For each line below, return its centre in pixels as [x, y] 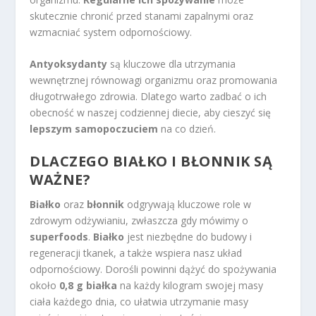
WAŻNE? [60, 180]
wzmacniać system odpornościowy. [111, 32]
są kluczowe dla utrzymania [172, 64]
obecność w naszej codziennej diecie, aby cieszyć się [151, 113]
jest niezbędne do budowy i [188, 237]
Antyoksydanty [69, 64]
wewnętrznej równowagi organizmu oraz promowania [154, 80]
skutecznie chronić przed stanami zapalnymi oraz [142, 16]
